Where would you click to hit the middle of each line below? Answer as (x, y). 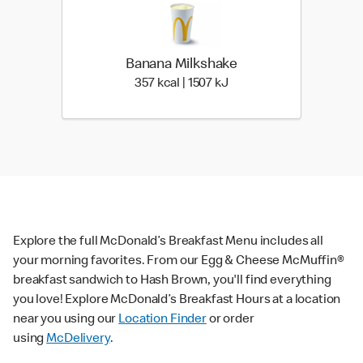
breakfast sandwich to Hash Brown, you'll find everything (172, 282)
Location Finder (162, 320)
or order (230, 320)
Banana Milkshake (181, 65)
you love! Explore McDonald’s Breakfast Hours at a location (177, 301)
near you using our (66, 320)
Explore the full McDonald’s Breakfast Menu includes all (168, 243)
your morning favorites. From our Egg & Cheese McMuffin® (179, 262)
